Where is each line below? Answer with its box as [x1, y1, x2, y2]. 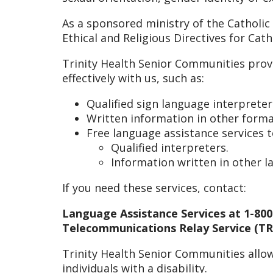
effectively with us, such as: [62, 70, 204, 85]
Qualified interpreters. [111, 140, 229, 155]
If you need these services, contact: [62, 180, 246, 195]
